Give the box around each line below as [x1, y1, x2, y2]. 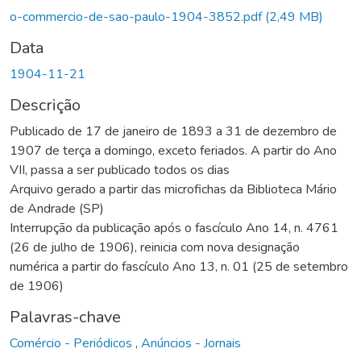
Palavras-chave [10, 305, 121, 328]
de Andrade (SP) [10, 199, 104, 218]
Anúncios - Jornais [141, 334, 241, 352]
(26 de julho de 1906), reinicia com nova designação [10, 238, 300, 256]
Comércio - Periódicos [10, 334, 135, 352]
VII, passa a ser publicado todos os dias [10, 160, 230, 179]
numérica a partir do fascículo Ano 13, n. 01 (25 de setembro [10, 257, 348, 276]
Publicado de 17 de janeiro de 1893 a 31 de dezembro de [10, 122, 337, 140]
